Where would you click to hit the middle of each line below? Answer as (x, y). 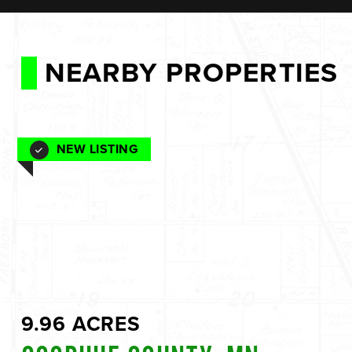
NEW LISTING (97, 149)
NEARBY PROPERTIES (191, 73)
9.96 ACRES (81, 324)
